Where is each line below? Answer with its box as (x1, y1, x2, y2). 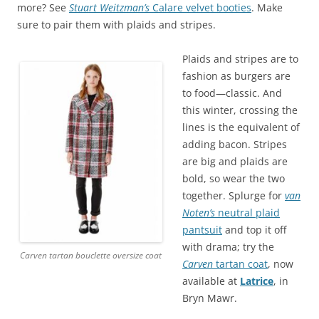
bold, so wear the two (182, 172, 285, 185)
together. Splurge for (182, 189, 285, 202)
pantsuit (182, 223, 222, 236)
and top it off (222, 223, 286, 236)
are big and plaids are (182, 155, 288, 168)
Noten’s (182, 206, 215, 219)
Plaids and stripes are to (182, 52, 298, 66)
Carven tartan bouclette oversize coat (20, 249, 162, 261)
